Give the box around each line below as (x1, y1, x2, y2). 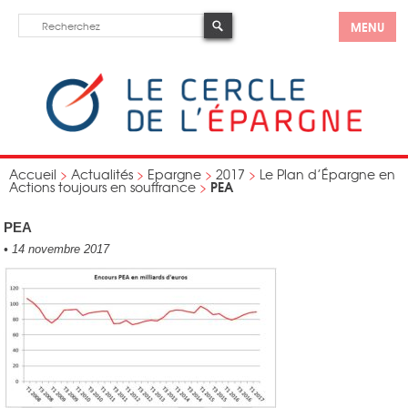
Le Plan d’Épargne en (260, 165, 395, 183)
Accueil (9, 165, 56, 183)
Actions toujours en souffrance (9, 178, 196, 196)
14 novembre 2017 (8, 242, 110, 256)
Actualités (71, 165, 133, 183)
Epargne (148, 165, 201, 183)
